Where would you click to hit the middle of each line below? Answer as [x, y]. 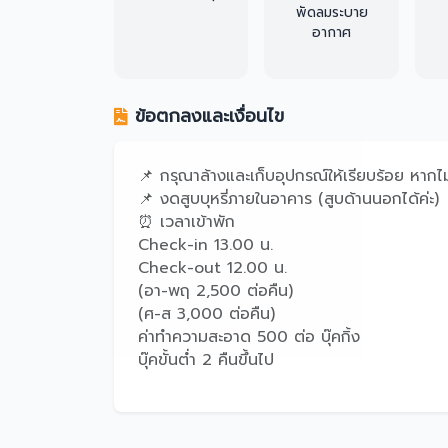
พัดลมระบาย [331, 12]
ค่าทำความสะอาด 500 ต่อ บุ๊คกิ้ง [249, 337]
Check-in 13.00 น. [205, 245]
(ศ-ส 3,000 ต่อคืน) [206, 314]
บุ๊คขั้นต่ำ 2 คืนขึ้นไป [206, 360]
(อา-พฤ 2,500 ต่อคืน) [215, 291]
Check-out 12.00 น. [212, 268]
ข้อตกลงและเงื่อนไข [209, 116]
